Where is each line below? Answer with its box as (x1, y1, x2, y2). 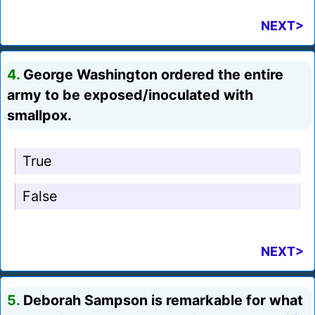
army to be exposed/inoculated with (7, 86, 253, 104)
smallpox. (7, 107, 72, 124)
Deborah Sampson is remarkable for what (20, 292, 303, 309)
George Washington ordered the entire (20, 66, 283, 84)
